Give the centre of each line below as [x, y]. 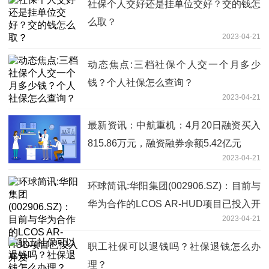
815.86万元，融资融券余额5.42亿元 [165, 143]
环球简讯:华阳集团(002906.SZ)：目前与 [174, 186]
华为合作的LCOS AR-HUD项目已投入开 [174, 204]
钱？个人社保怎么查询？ [141, 82]
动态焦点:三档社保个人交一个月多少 [174, 64]
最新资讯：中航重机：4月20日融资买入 [174, 125]
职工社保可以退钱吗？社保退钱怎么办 [174, 246]
